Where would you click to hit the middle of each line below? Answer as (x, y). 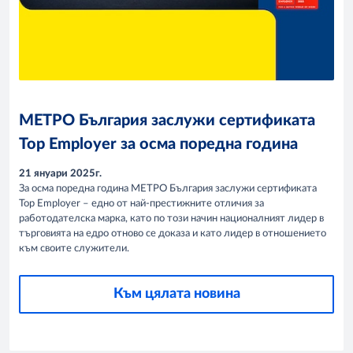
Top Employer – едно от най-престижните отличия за (141, 204)
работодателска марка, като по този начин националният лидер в (171, 219)
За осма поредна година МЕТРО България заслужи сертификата (168, 189)
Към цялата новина (176, 294)
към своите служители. (74, 249)
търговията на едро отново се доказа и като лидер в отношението (173, 234)
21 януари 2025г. (60, 174)
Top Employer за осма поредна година (158, 144)
